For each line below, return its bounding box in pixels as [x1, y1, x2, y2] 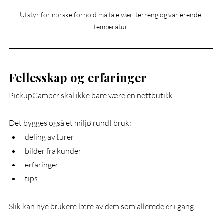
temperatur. [93, 22, 129, 31]
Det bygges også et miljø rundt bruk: [9, 117, 131, 128]
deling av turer [25, 131, 74, 142]
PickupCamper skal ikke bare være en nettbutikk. [9, 90, 174, 100]
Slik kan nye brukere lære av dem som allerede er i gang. [9, 201, 195, 211]
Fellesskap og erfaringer [9, 69, 147, 85]
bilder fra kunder [25, 145, 81, 156]
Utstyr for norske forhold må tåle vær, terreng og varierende [19, 10, 203, 19]
